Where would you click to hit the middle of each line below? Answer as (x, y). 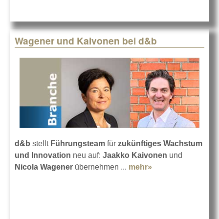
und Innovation (43, 155)
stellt (40, 143)
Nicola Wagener (44, 167)
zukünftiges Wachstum (160, 143)
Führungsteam (78, 143)
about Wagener (180, 167)
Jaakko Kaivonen (135, 155)
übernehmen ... (101, 167)
